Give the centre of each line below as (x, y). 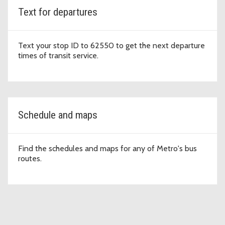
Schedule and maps (58, 115)
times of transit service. (58, 56)
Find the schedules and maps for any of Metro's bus (107, 149)
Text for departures (58, 12)
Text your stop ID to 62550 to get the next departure (111, 46)
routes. (30, 159)
